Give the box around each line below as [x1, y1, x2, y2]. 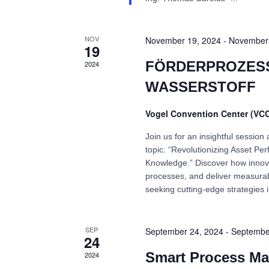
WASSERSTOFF [145, 79, 256, 95]
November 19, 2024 [145, 34, 221, 46]
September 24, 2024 [145, 225, 223, 237]
